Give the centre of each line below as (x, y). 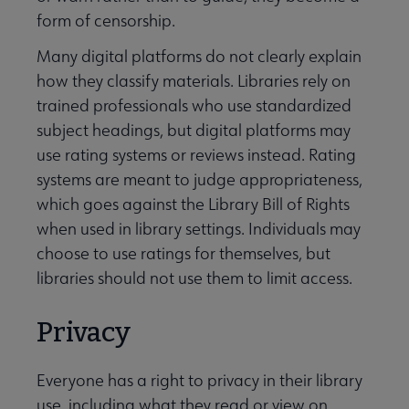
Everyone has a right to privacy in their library (199, 381)
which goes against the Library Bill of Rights (193, 204)
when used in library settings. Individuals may (199, 229)
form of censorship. (106, 21)
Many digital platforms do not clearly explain (199, 57)
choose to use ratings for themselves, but (184, 254)
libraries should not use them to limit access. (194, 278)
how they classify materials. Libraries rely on (194, 81)
